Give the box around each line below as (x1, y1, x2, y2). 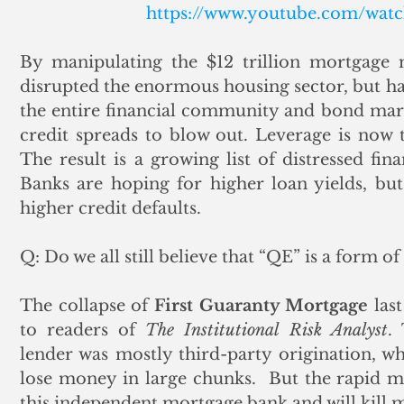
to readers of (20, 320, 146, 340)
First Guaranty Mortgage (154, 296, 369, 316)
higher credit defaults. (20, 198, 201, 218)
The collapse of (20, 296, 154, 316)
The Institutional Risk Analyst (145, 320, 388, 340)
